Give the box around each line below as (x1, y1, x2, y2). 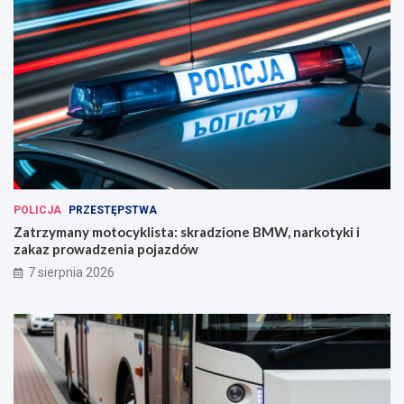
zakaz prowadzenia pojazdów (14, 240, 198, 257)
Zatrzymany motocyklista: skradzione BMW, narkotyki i (14, 223, 360, 240)
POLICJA (14, 203, 61, 216)
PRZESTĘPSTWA (69, 203, 157, 216)
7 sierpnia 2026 (28, 264, 115, 280)
